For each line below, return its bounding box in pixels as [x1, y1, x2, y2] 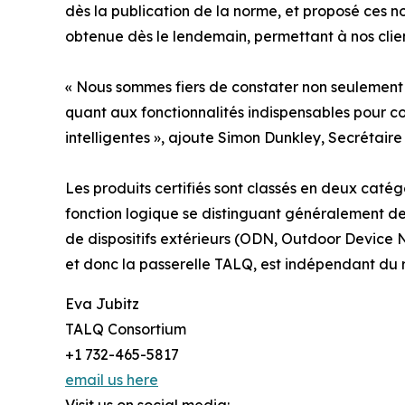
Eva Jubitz [65, 295, 139, 314]
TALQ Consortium [65, 320, 186, 339]
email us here [65, 371, 158, 390]
